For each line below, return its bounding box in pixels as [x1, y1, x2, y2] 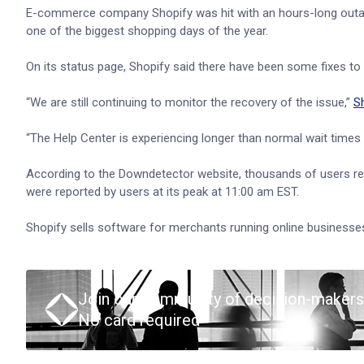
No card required [78, 310, 200, 330]
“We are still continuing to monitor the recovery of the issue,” [26, 95, 353, 110]
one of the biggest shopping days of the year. [26, 24, 268, 38]
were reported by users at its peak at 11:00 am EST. [26, 184, 299, 199]
